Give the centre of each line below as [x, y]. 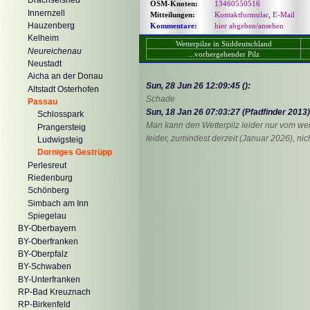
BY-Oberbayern [47, 229]
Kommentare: [174, 26]
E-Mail [284, 15]
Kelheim [43, 38]
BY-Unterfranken [49, 279]
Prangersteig [62, 127]
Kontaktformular [241, 15]
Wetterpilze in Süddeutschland [224, 44]
